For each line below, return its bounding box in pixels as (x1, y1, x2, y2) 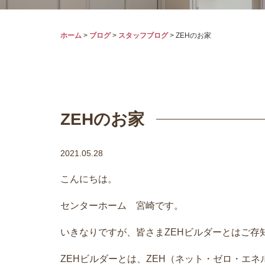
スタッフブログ (118, 31, 168, 40)
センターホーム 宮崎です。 (60, 201, 183, 211)
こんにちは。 (60, 174, 117, 184)
